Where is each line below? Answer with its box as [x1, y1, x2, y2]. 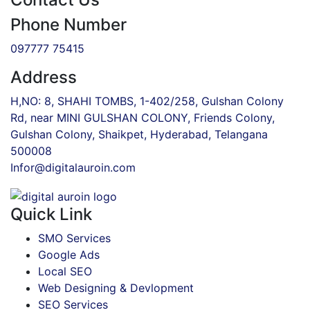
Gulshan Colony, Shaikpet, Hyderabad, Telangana [10, 127, 268, 141]
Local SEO [38, 264, 92, 278]
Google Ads [38, 247, 100, 262]
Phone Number [10, 14, 127, 35]
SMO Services [38, 230, 111, 245]
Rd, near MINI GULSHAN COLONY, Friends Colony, [10, 110, 275, 125]
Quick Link [10, 203, 92, 224]
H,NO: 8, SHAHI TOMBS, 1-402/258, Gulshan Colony [10, 93, 284, 108]
